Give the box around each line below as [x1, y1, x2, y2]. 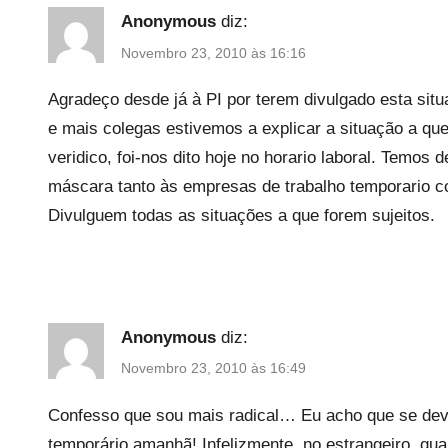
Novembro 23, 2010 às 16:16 [121, 44, 306, 61]
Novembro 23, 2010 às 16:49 [121, 360, 306, 377]
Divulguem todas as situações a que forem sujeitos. [48, 205, 435, 225]
